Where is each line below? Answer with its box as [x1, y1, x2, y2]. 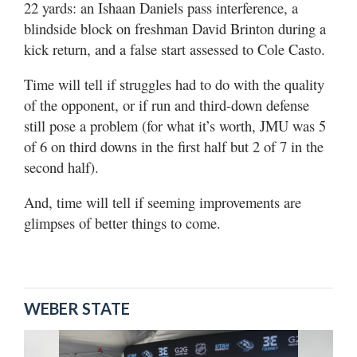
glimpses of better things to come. [24, 213, 221, 233]
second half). [24, 157, 99, 177]
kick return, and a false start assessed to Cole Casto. [24, 39, 325, 59]
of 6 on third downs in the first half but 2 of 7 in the [24, 136, 324, 156]
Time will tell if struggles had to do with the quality [24, 74, 324, 94]
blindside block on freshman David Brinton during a [24, 18, 326, 38]
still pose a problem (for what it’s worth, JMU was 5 [24, 116, 326, 135]
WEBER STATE [24, 299, 130, 318]
